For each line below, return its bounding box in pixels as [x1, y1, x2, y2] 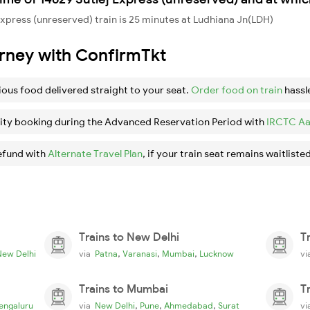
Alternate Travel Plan [48, 147, 143, 160]
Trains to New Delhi [79, 229, 179, 244]
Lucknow [199, 248, 234, 259]
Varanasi [122, 248, 157, 259]
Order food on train [191, 83, 282, 96]
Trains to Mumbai [79, 281, 168, 295]
